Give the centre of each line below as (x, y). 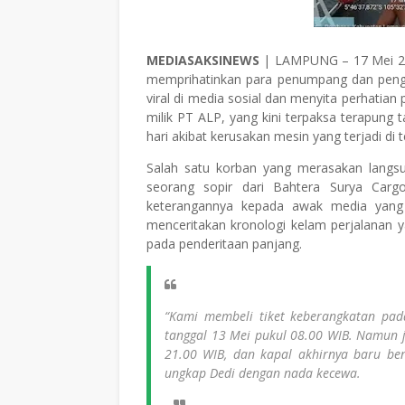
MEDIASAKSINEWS (203, 60)
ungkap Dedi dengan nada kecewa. (263, 373)
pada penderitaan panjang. (224, 244)
